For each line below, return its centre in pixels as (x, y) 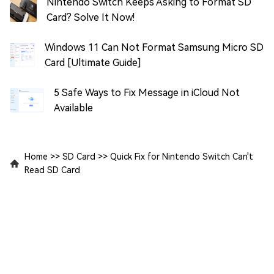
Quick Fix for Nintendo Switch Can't (182, 157)
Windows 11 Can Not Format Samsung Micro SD (154, 48)
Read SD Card (52, 170)
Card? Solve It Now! (91, 18)
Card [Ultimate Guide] (93, 63)
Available (73, 108)
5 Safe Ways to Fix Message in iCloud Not (146, 93)
